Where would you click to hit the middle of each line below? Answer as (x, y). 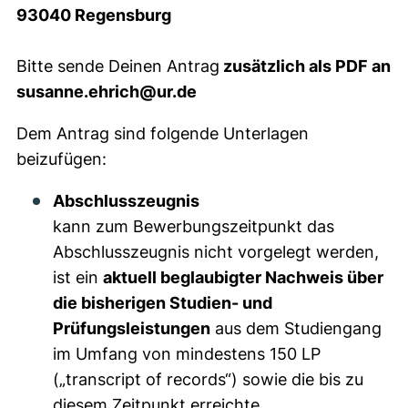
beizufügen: (61, 159)
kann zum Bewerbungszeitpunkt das (194, 226)
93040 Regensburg (94, 15)
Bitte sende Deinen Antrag (118, 66)
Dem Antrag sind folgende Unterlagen (163, 133)
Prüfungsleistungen (132, 328)
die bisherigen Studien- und (163, 303)
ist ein (78, 277)
